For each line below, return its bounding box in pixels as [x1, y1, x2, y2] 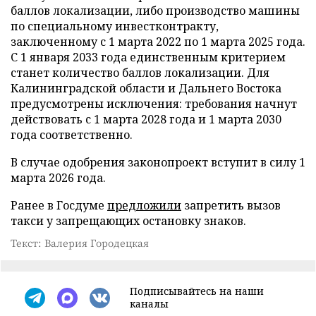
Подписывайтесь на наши [130, 284, 264, 298]
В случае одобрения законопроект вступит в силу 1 [11, 154, 305, 170]
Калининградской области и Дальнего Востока [11, 80, 281, 96]
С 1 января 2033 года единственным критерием [11, 49, 286, 65]
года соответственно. [11, 127, 133, 142]
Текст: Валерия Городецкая [11, 236, 149, 250]
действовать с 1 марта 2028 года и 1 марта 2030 [11, 111, 281, 127]
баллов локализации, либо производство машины [11, 3, 300, 18]
